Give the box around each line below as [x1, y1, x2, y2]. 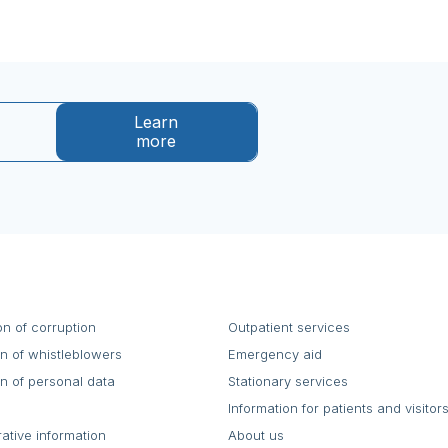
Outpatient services [228, 318, 350, 335]
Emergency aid [228, 345, 322, 362]
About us [228, 426, 284, 443]
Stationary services [228, 372, 348, 389]
